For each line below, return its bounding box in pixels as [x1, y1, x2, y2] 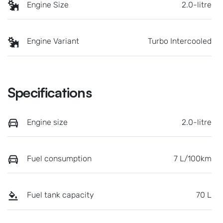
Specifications [7, 83, 92, 101]
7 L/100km [174, 153, 212, 163]
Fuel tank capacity [27, 190, 94, 200]
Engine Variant [27, 36, 79, 46]
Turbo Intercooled [148, 36, 212, 46]
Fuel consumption [27, 153, 92, 163]
